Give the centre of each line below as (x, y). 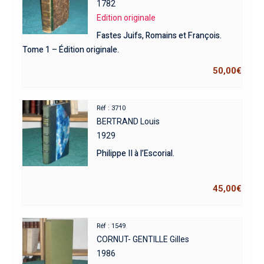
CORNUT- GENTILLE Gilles (143, 239)
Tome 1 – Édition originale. (70, 50)
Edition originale (126, 18)
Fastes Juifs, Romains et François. (159, 36)
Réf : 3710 (111, 108)
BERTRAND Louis (128, 121)
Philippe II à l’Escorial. (136, 154)
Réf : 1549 (111, 226)
